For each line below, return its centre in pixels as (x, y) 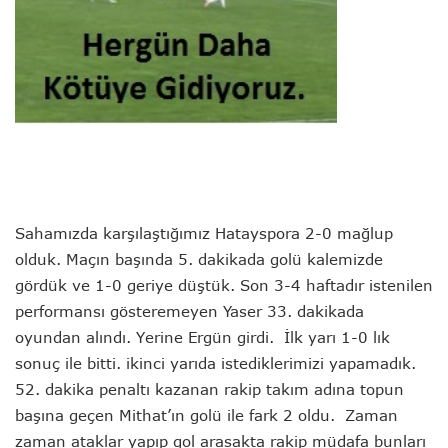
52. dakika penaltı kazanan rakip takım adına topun (209, 388)
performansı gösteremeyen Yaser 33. (156, 310)
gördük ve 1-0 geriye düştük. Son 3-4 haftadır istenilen (224, 284)
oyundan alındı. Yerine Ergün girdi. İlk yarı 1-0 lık (202, 336)
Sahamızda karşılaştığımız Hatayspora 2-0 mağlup (204, 232)
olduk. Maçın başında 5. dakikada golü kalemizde (199, 258)
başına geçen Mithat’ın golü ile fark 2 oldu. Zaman (206, 414)
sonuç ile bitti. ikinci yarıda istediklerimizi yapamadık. (215, 362)
